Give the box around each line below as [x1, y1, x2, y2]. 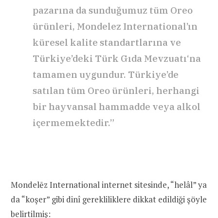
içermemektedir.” [33, 116, 114, 128]
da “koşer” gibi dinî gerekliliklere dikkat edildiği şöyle [11, 193, 207, 205]
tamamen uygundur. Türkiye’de [33, 68, 179, 80]
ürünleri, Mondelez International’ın [33, 20, 198, 32]
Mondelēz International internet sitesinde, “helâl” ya [11, 179, 207, 190]
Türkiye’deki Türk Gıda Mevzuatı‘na [33, 52, 201, 64]
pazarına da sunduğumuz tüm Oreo [33, 4, 193, 16]
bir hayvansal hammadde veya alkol [33, 100, 200, 112]
